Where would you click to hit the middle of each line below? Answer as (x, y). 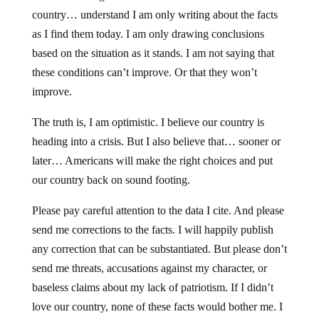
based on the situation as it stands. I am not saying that (153, 53)
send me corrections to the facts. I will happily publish (152, 230)
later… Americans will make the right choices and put (152, 161)
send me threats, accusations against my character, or (149, 268)
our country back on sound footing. (111, 180)
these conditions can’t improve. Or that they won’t (144, 72)
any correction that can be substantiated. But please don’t (159, 249)
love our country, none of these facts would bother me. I (157, 307)
